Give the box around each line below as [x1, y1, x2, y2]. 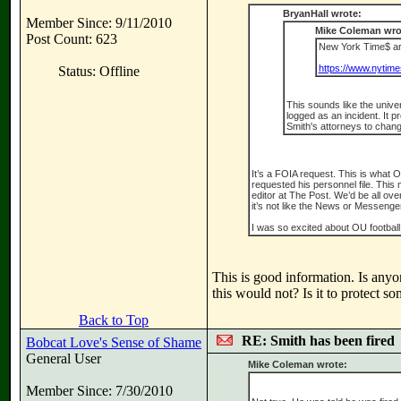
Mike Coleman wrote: [247, 359, 347, 370]
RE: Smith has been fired [242, 333, 395, 348]
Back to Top [79, 312, 149, 328]
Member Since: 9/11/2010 [26, 15, 172, 30]
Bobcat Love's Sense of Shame [26, 335, 201, 350]
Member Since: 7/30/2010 [26, 383, 173, 398]
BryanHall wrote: [283, 8, 362, 19]
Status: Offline [58, 64, 140, 79]
